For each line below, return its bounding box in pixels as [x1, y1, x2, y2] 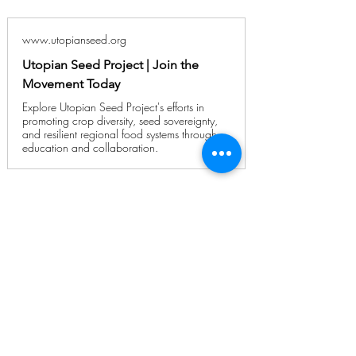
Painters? [81, 296, 176, 323]
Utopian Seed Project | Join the [22, 57, 199, 73]
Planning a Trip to [38, 269, 219, 296]
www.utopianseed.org [22, 32, 126, 48]
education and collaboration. [22, 140, 158, 156]
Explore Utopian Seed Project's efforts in [22, 99, 204, 115]
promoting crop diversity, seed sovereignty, [22, 113, 218, 129]
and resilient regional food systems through [22, 126, 217, 142]
